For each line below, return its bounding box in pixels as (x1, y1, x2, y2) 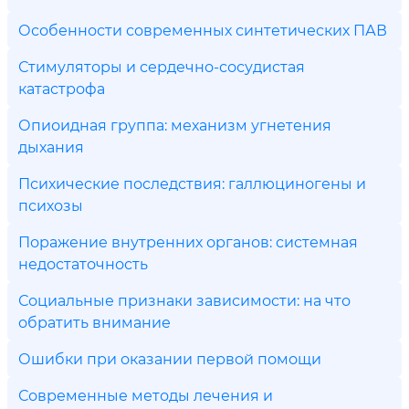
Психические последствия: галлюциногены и (18, 173, 366, 193)
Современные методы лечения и (18, 385, 273, 404)
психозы (18, 195, 83, 215)
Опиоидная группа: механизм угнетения (18, 115, 331, 134)
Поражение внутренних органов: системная (18, 232, 358, 251)
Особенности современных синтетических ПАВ (18, 20, 387, 39)
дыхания (18, 137, 84, 156)
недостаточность (18, 254, 148, 273)
